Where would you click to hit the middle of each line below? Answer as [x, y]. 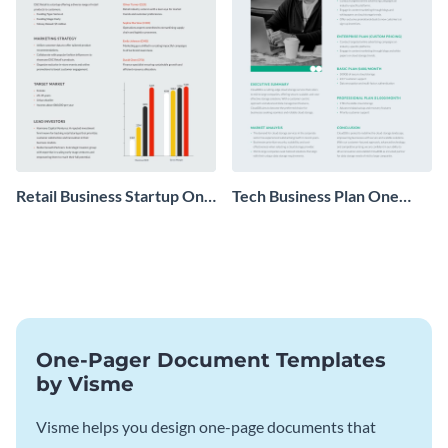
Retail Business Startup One [114, 196]
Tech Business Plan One [315, 196]
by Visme [85, 384]
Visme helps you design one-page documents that [206, 427]
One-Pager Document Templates [211, 360]
